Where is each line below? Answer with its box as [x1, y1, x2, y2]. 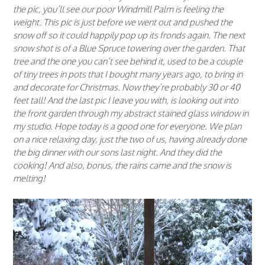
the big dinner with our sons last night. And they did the [13, 147, 222, 159]
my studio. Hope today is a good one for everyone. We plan [13, 121, 241, 132]
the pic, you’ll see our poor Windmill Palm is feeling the [13, 4, 224, 15]
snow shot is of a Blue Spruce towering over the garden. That [13, 43, 245, 54]
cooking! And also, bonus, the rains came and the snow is [13, 160, 231, 172]
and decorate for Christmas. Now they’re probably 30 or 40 [13, 82, 240, 93]
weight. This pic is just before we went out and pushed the [13, 17, 232, 28]
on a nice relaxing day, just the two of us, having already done [13, 134, 247, 146]
